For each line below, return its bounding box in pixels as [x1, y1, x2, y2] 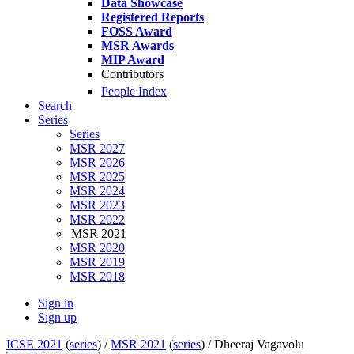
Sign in [38, 296, 73, 311]
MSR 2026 [70, 156, 125, 170]
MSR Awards [101, 39, 174, 52]
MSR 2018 [70, 269, 125, 284]
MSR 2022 [70, 213, 125, 227]
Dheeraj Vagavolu [214, 337, 304, 352]
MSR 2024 [70, 184, 125, 198]
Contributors [101, 67, 164, 81]
